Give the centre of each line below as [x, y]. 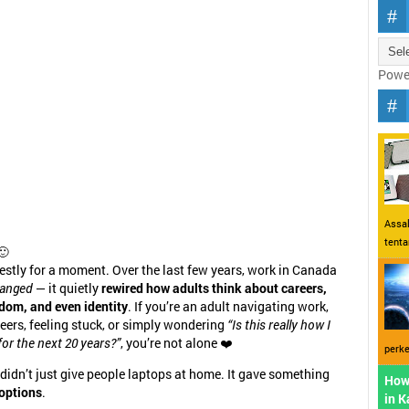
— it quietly [67, 289]
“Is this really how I [279, 325]
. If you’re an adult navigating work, [228, 307]
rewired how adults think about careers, [214, 289]
